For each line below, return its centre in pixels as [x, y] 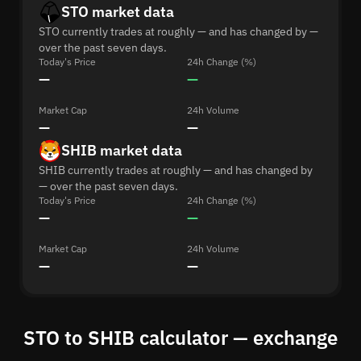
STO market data [118, 12]
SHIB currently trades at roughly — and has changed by [176, 170]
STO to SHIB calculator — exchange [180, 338]
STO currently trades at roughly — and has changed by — [178, 31]
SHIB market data [122, 150]
